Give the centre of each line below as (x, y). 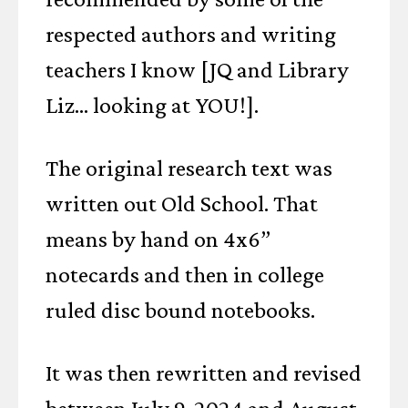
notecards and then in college (185, 275)
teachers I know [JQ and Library (197, 70)
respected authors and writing (191, 34)
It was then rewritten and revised (204, 373)
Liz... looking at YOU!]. (152, 105)
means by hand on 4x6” (158, 239)
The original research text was (189, 168)
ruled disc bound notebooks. (180, 310)
